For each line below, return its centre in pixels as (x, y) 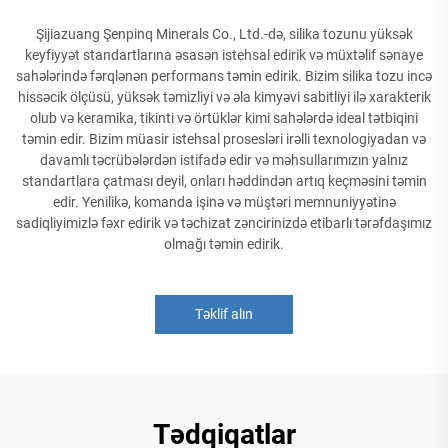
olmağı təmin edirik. (224, 243)
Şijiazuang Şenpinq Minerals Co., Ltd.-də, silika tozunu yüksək (224, 33)
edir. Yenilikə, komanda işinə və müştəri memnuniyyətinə (224, 201)
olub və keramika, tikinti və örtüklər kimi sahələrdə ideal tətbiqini (224, 117)
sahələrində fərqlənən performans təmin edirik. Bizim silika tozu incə (224, 75)
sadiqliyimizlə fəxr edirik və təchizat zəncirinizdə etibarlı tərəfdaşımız (224, 222)
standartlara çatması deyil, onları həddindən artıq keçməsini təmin (224, 180)
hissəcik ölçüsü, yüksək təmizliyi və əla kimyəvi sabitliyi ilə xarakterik (224, 96)
